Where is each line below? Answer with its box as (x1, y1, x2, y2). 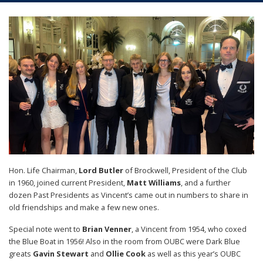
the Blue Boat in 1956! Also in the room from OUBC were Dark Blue (9, 235, 240, 247)
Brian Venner (82, 223, 131, 234)
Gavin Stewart (33, 248, 89, 259)
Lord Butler (79, 164, 123, 176)
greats (9, 248, 33, 259)
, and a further (181, 177, 231, 188)
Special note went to (9, 223, 82, 234)
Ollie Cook (106, 248, 146, 259)
